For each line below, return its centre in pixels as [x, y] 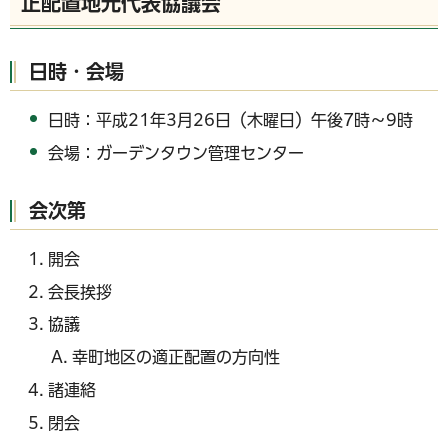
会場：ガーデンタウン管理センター [176, 153]
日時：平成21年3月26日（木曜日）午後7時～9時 [231, 120]
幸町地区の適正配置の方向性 [176, 357]
